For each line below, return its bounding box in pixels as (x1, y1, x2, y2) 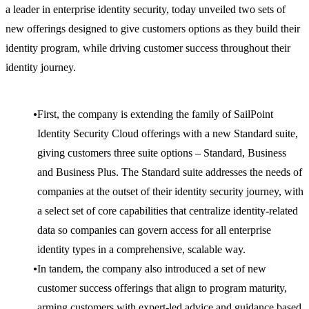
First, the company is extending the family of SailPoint (37, 108, 273, 121)
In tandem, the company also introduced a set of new (37, 263, 266, 275)
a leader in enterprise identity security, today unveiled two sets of (6, 3, 286, 16)
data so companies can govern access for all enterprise (37, 224, 271, 237)
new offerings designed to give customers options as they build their (6, 23, 300, 35)
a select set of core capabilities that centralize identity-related (37, 205, 298, 217)
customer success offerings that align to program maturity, (37, 282, 287, 295)
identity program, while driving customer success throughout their (6, 42, 290, 54)
